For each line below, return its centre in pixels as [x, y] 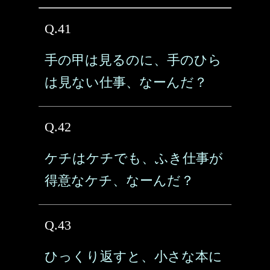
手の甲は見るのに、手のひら [133, 60]
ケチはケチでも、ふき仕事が [134, 158]
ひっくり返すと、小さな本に [133, 256]
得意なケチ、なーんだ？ [119, 181]
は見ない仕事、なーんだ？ [126, 82]
